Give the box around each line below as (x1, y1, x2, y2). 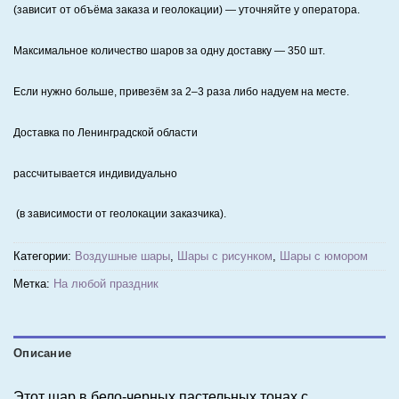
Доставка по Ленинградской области (13, 126, 200, 139)
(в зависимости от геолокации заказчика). (13, 208, 226, 221)
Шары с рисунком (177, 249, 273, 264)
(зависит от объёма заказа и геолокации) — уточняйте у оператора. (13, 4, 360, 17)
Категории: (13, 249, 75, 264)
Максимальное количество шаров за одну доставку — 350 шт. (13, 45, 328, 58)
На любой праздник (53, 277, 159, 291)
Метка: (13, 277, 53, 291)
